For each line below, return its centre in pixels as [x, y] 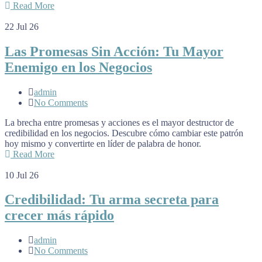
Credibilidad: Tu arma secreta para [112, 200]
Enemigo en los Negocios [78, 67]
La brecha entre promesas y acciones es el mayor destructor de [119, 122]
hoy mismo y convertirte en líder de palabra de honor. [103, 143]
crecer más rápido [59, 216]
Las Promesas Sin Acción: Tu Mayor [114, 51]
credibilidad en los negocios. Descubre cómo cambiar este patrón [124, 133]
